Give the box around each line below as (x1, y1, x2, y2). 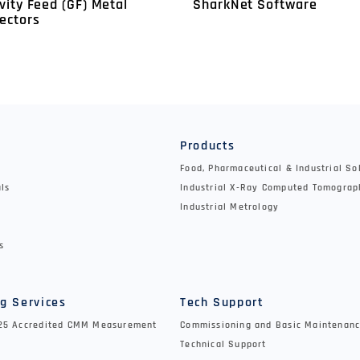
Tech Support (180, 294, 264, 312)
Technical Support (180, 338, 267, 351)
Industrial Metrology (180, 201, 280, 214)
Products (180, 137, 236, 155)
